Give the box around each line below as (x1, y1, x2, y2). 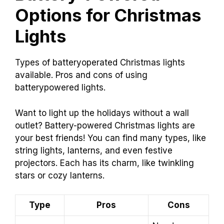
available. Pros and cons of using (15, 70, 147, 80)
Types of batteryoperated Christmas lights (15, 57, 185, 68)
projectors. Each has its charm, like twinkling (15, 157, 194, 168)
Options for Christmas (15, 4, 201, 26)
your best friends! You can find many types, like (15, 132, 206, 143)
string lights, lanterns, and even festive (15, 145, 172, 155)
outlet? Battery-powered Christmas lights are (15, 120, 195, 130)
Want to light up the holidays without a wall (15, 107, 189, 118)
